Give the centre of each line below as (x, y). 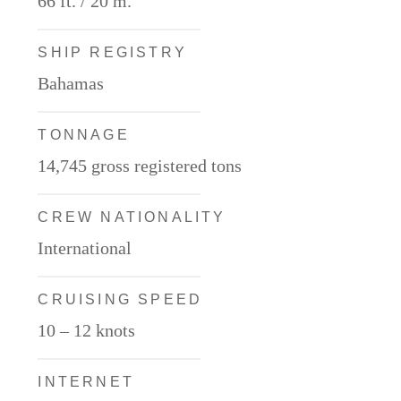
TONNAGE (84, 134)
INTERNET (86, 381)
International (85, 247)
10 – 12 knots (87, 330)
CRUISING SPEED (120, 299)
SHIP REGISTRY (113, 52)
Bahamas (71, 83)
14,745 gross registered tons (140, 165)
